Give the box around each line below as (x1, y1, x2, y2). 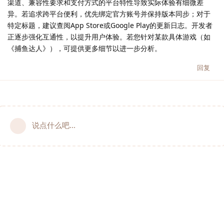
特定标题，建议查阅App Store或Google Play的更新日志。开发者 (7, 20, 212, 30)
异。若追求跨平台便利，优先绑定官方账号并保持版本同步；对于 (7, 9, 210, 19)
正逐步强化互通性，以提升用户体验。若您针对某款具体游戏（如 (7, 32, 210, 42)
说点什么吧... (32, 120, 75, 130)
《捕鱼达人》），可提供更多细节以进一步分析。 (7, 43, 161, 53)
